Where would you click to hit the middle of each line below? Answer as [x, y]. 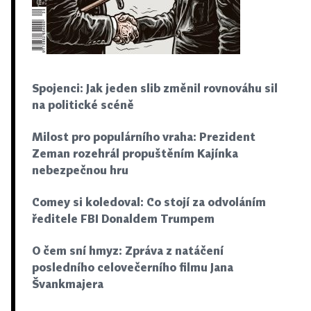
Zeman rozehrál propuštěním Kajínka [135, 153]
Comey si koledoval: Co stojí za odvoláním [149, 202]
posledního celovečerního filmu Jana [133, 267]
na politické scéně [83, 104]
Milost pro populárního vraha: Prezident [144, 136]
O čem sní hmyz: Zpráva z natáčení [128, 250]
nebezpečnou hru [80, 170]
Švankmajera [68, 284]
